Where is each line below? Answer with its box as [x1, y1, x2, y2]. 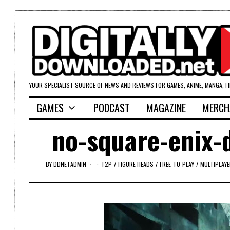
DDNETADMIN [53, 159, 86, 168]
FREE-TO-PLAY [159, 159, 194, 168]
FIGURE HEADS [118, 159, 154, 168]
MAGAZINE [146, 100, 186, 116]
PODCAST [93, 100, 130, 116]
